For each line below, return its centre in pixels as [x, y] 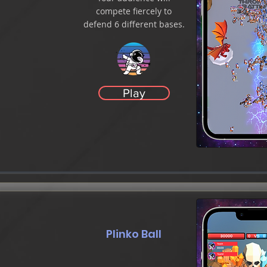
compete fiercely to [134, 11]
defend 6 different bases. [134, 24]
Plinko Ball [134, 234]
